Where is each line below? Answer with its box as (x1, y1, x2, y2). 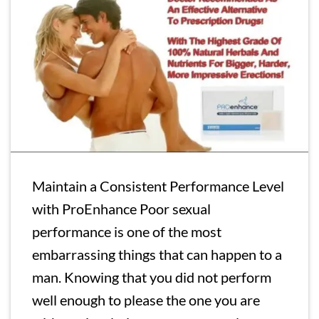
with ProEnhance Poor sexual (32, 199, 211, 217)
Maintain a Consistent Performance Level (32, 177, 285, 194)
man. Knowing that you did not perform (32, 268, 272, 286)
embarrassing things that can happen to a (32, 245, 283, 263)
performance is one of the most (32, 222, 222, 240)
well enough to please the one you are (32, 291, 261, 308)
